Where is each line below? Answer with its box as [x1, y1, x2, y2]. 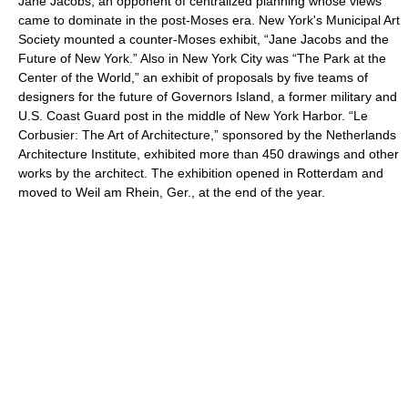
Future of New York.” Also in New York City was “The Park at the [18, 51, 386, 66]
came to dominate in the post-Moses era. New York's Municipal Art [18, 13, 400, 27]
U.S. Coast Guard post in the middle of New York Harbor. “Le [18, 108, 368, 123]
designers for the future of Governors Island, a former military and [18, 89, 397, 104]
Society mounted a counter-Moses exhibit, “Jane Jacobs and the [18, 32, 389, 46]
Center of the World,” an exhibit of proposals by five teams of [18, 70, 368, 85]
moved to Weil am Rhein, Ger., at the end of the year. [18, 185, 325, 199]
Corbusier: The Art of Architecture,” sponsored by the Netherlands [18, 127, 396, 142]
